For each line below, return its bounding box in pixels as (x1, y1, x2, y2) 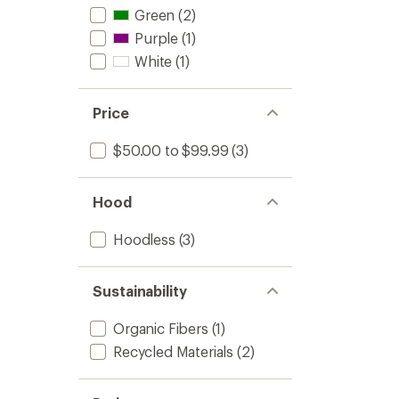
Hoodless (113, 231, 175, 248)
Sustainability (93, 282, 187, 299)
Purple (134, 29, 179, 46)
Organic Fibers (113, 320, 208, 337)
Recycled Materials (113, 343, 234, 360)
